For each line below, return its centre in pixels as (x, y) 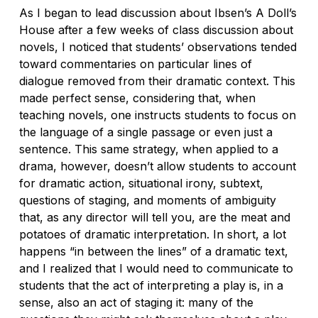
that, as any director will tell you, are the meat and (154, 217)
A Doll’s (276, 12)
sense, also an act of (77, 302)
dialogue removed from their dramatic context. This (157, 81)
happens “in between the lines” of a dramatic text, (153, 251)
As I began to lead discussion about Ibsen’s (137, 12)
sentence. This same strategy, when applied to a (148, 149)
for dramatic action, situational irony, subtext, (141, 183)
